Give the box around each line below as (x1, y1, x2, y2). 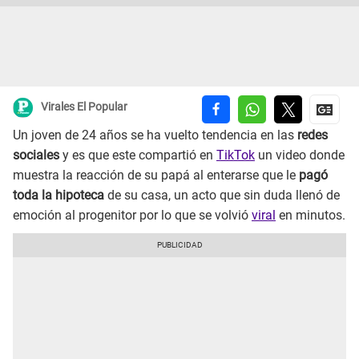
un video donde (255, 147, 345, 163)
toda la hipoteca (13, 188, 107, 204)
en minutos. (276, 208, 345, 224)
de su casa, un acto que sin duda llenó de (107, 188, 340, 204)
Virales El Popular (41, 100, 127, 114)
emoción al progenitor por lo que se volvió (13, 208, 252, 224)
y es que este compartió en (59, 147, 216, 163)
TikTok (216, 147, 255, 163)
